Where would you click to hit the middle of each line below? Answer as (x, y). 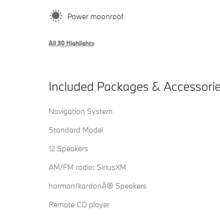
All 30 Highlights (71, 43)
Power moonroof (95, 16)
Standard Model (76, 130)
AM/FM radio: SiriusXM (87, 167)
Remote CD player (79, 205)
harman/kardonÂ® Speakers (98, 186)
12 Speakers (69, 149)
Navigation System (81, 111)
